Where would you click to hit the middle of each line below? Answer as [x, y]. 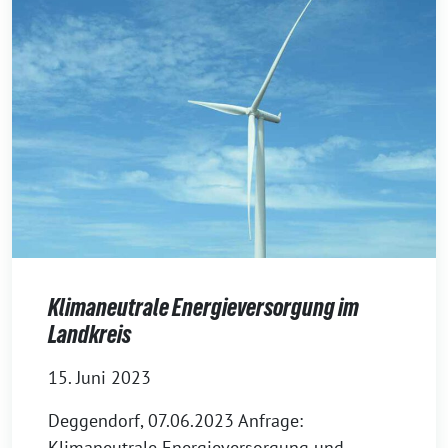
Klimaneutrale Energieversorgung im [203, 308]
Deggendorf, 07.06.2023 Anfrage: [175, 421]
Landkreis [89, 335]
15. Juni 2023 [99, 378]
